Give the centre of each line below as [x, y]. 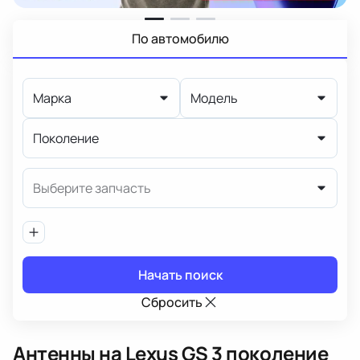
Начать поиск [180, 274]
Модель [214, 98]
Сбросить [172, 302]
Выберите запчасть [92, 188]
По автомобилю [180, 38]
